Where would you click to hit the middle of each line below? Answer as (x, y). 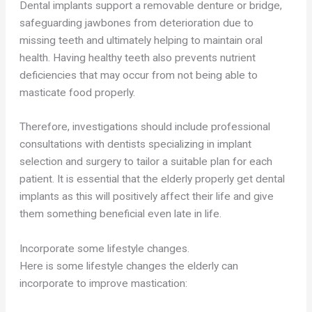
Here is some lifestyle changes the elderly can (129, 266)
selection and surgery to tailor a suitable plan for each (146, 162)
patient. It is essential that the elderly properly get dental (153, 179)
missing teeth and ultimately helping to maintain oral (141, 40)
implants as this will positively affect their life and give (147, 197)
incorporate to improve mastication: (104, 284)
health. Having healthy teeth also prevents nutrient (138, 57)
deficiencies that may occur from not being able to (139, 75)
